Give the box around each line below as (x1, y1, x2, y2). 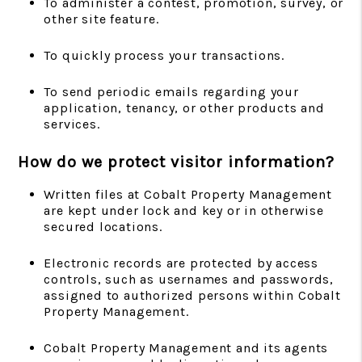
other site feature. (44, 11, 159, 27)
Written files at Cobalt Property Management (44, 187, 332, 202)
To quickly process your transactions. (44, 48, 284, 63)
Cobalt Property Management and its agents (44, 340, 329, 356)
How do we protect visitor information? (18, 153, 335, 171)
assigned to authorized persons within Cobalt (44, 288, 341, 303)
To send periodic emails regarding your (44, 84, 299, 99)
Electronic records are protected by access (44, 255, 318, 271)
